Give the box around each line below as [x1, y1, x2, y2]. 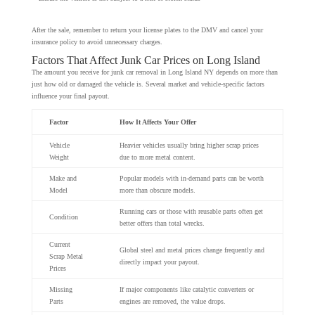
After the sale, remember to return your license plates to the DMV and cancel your [31, 25, 263, 34]
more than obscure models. [119, 186, 195, 194]
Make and [49, 174, 77, 182]
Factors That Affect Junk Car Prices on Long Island [31, 53, 260, 66]
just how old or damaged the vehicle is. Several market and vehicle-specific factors [31, 79, 264, 88]
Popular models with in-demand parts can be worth [119, 174, 264, 182]
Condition [49, 212, 78, 221]
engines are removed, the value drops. [119, 297, 226, 305]
